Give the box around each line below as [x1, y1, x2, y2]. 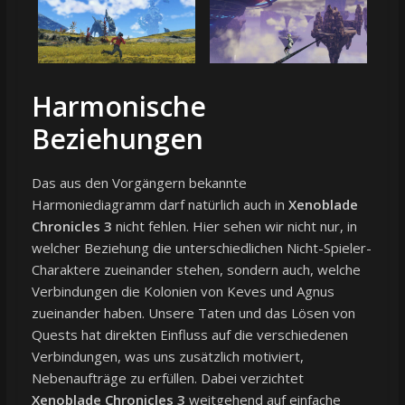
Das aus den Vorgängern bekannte [31, 174, 247, 193]
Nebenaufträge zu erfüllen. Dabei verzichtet [31, 369, 304, 388]
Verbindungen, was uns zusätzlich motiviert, [31, 347, 304, 366]
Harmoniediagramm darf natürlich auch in [31, 195, 288, 214]
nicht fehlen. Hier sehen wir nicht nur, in [111, 217, 357, 236]
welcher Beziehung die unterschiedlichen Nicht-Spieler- [31, 239, 372, 258]
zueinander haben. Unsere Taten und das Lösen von [31, 304, 355, 323]
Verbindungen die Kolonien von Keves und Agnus [31, 282, 334, 301]
